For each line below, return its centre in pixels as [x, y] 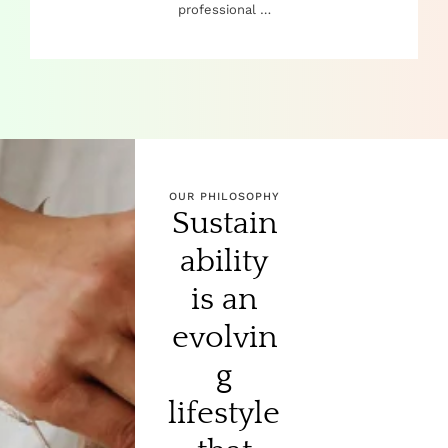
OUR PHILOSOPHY [224, 196]
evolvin [224, 337]
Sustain [224, 223]
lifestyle [224, 413]
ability [224, 261]
